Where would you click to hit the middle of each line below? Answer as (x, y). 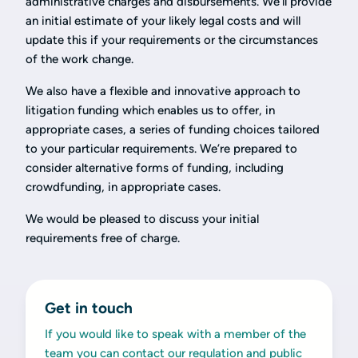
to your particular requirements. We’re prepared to (161, 149)
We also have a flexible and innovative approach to (163, 91)
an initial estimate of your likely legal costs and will (163, 21)
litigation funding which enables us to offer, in (150, 111)
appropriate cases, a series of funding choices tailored (173, 130)
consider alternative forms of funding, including (155, 168)
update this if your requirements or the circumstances (172, 40)
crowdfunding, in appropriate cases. (123, 187)
